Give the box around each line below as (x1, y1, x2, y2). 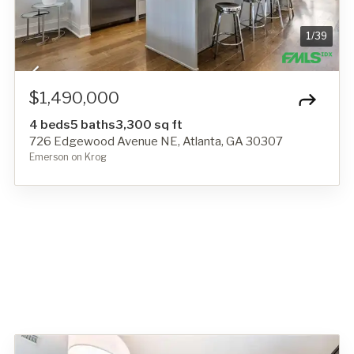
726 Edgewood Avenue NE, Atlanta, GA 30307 (29, 134, 283, 149)
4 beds (29, 117, 70, 132)
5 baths (70, 117, 115, 132)
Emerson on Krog (29, 150, 107, 163)
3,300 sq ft (115, 117, 183, 132)
